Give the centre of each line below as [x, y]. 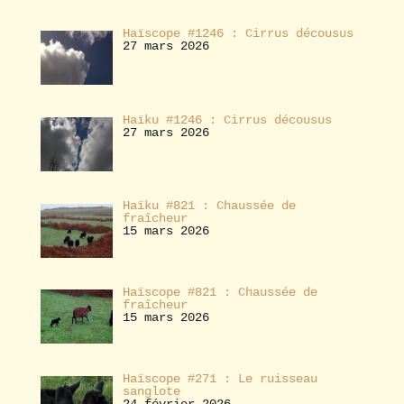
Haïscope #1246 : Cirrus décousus [238, 33]
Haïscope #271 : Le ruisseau [220, 378]
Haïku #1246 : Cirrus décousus [227, 119]
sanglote [151, 391]
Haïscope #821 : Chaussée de [220, 292]
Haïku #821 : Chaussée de [209, 206]
